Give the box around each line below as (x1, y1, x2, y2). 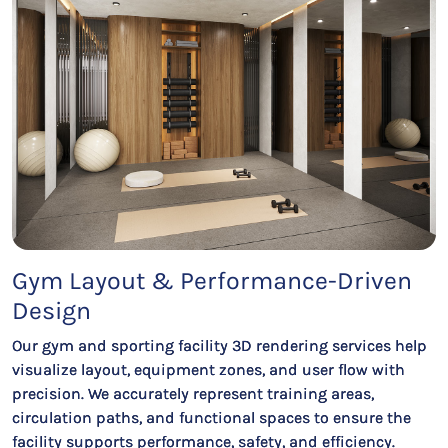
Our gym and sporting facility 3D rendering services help (12, 336, 427, 355)
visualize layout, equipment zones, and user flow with (12, 360, 405, 379)
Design (12, 296, 91, 325)
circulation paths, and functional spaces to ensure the (12, 408, 411, 427)
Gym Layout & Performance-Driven (12, 266, 412, 295)
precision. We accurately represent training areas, (12, 384, 374, 403)
